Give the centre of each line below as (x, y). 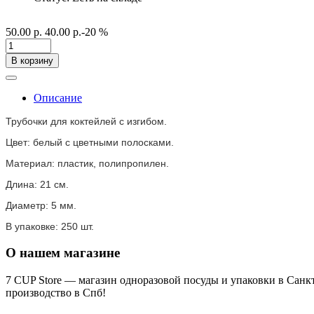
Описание (58, 98)
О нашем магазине (63, 253)
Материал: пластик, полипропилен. (87, 164)
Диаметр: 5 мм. (41, 206)
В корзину (32, 61)
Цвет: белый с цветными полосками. (90, 143)
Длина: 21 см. (37, 185)
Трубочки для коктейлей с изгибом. (86, 122)
